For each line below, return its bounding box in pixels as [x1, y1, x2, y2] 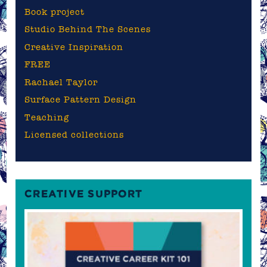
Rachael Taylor [24, 76, 98, 88]
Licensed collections [24, 129, 125, 140]
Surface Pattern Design [24, 94, 137, 105]
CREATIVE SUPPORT [24, 190, 143, 198]
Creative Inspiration [24, 41, 124, 52]
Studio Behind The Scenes [24, 23, 151, 35]
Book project [24, 6, 85, 17]
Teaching [24, 111, 70, 123]
